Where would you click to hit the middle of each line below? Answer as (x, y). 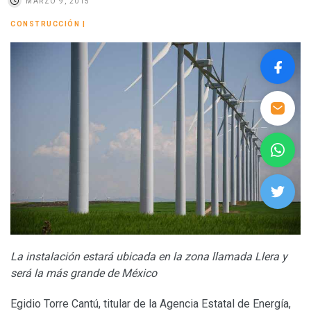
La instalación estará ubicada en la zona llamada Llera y (149, 257)
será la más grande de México (92, 274)
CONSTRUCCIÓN (45, 24)
